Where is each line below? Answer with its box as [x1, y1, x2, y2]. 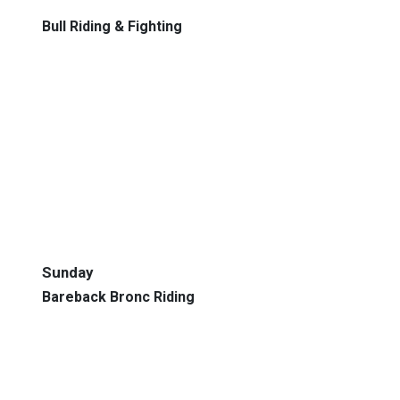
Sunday [42, 262, 93, 281]
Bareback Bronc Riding [42, 287, 195, 305]
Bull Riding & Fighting [42, 17, 182, 35]
